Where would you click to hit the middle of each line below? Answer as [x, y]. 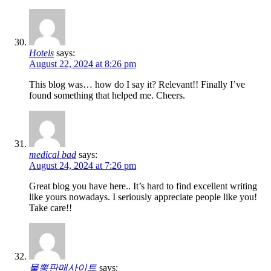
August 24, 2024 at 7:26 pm [83, 166]
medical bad [53, 155]
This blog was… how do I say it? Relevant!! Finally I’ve [137, 85]
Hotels [41, 53]
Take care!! [51, 208]
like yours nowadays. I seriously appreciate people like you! [143, 197]
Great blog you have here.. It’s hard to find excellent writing [143, 186]
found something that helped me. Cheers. [107, 96]
